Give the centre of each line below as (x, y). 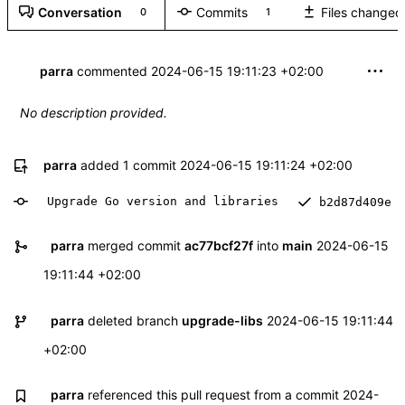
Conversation (80, 12)
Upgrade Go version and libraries (162, 202)
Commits (222, 12)
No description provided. (94, 112)
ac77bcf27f (218, 246)
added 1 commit (128, 165)
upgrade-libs (222, 320)
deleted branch (132, 320)
